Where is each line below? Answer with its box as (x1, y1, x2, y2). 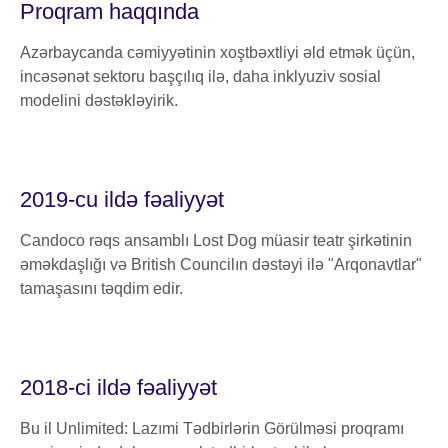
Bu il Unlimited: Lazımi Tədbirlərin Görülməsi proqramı (20, 420, 404, 438)
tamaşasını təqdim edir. (20, 280, 183, 298)
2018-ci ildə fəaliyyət (20, 375, 217, 401)
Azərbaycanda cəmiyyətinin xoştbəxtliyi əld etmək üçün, (20, 44, 415, 62)
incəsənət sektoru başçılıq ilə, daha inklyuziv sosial (20, 68, 381, 86)
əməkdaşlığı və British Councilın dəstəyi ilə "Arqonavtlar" (20, 256, 422, 274)
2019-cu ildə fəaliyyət (20, 187, 224, 213)
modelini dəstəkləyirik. (20, 92, 178, 110)
